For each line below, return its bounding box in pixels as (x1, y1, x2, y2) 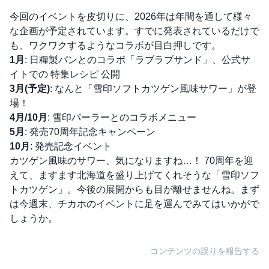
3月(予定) (10, 83, 50, 94)
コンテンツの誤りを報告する (150, 246, 259, 256)
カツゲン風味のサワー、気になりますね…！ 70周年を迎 (10, 155, 253, 166)
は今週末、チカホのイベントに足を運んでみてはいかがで (10, 198, 259, 209)
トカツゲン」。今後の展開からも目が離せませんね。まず (10, 184, 259, 195)
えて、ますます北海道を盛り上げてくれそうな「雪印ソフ (10, 169, 259, 180)
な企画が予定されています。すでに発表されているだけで (10, 25, 259, 36)
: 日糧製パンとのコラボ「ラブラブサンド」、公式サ (25, 54, 250, 65)
